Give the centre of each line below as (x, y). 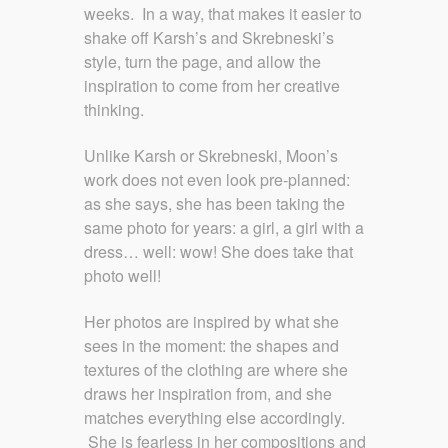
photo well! (122, 275)
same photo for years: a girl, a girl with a (224, 227)
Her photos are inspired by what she (211, 322)
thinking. (114, 109)
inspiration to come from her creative (212, 85)
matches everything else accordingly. (214, 418)
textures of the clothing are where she (216, 370)
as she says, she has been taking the (214, 203)
